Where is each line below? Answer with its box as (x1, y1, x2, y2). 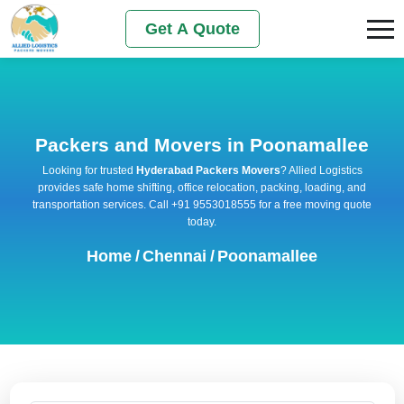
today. (188, 215, 216, 228)
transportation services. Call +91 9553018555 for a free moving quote (32, 197, 372, 211)
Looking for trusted (41, 163, 136, 177)
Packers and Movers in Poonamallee (35, 133, 369, 155)
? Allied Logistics (280, 163, 363, 177)
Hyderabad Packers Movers (135, 163, 280, 177)
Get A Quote (145, 19, 241, 38)
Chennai (142, 246, 207, 265)
